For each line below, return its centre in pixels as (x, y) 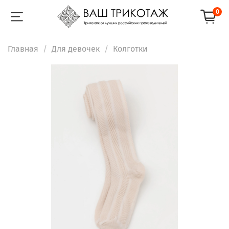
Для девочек (76, 49)
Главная (23, 49)
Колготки (130, 49)
